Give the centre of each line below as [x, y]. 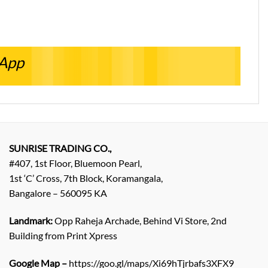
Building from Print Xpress [63, 236]
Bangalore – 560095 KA [58, 193]
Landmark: [32, 221]
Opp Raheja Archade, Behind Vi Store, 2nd [141, 221]
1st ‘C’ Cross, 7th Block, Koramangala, [86, 178]
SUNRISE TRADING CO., [60, 148]
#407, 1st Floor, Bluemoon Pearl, [75, 163]
